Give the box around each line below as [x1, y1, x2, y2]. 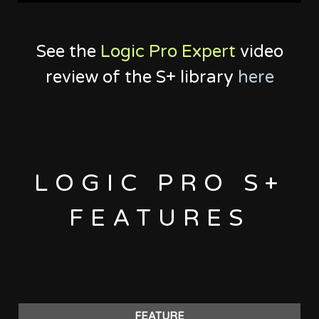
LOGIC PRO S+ [34, 169, 285, 197]
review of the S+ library [45, 66, 238, 88]
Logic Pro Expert [100, 41, 236, 62]
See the [36, 41, 100, 62]
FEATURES [69, 204, 250, 232]
